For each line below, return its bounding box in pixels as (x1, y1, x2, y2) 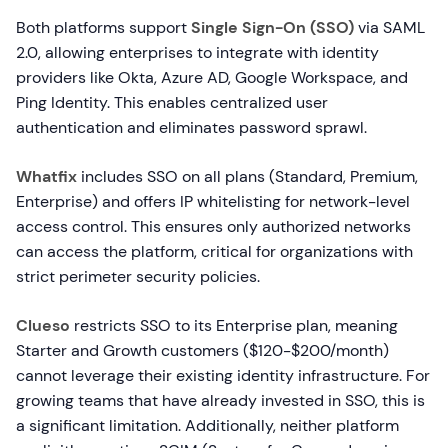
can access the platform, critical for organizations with (16, 241, 413, 262)
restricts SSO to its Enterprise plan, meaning (70, 315, 398, 336)
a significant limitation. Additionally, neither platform (16, 415, 399, 436)
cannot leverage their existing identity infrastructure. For (16, 365, 430, 386)
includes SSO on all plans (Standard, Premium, (77, 166, 418, 187)
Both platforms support (16, 17, 191, 38)
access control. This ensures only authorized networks (16, 216, 411, 237)
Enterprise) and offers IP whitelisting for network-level (16, 191, 410, 212)
